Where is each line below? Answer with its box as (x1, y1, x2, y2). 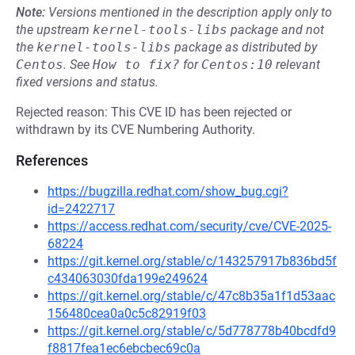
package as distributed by (171, 40, 317, 55)
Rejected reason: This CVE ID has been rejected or (16, 105, 292, 120)
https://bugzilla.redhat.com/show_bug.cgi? (48, 184, 288, 199)
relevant (273, 57, 320, 72)
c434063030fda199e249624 (48, 271, 208, 286)
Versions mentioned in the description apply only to (48, 5, 332, 20)
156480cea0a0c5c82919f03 (48, 306, 206, 321)
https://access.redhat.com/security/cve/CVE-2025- (48, 219, 331, 234)
